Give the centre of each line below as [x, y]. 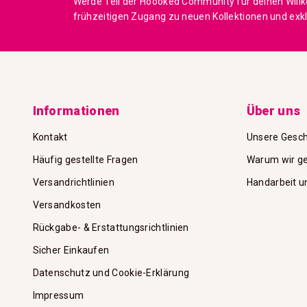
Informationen [76, 110]
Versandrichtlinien [73, 182]
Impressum [58, 295]
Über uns [273, 110]
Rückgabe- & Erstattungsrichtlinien [111, 227]
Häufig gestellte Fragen [85, 159]
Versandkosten [67, 205]
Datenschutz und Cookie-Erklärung [111, 272]
